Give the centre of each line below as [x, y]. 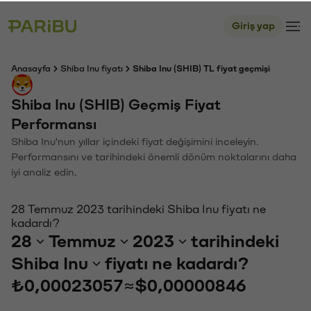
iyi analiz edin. [44, 171]
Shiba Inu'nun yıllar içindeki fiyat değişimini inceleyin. [135, 141]
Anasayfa [31, 67]
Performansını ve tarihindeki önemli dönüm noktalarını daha [154, 156]
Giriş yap [253, 25]
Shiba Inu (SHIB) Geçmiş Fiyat [116, 104]
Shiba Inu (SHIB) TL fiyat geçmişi [201, 67]
